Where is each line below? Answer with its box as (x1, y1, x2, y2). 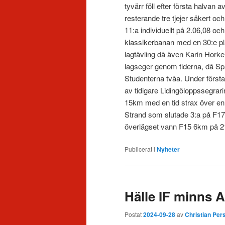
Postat (125, 209, 143, 218)
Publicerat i (125, 145, 155, 154)
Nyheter (157, 145, 180, 154)
